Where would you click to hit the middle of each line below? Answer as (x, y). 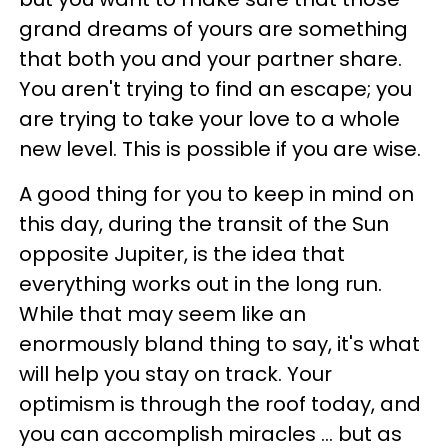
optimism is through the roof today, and (220, 403)
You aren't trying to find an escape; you (215, 88)
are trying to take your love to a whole (209, 118)
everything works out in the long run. (200, 283)
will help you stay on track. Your (175, 373)
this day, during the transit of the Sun (204, 223)
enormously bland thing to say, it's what (219, 343)
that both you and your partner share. (210, 58)
